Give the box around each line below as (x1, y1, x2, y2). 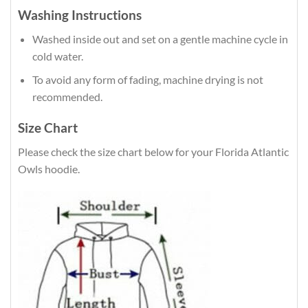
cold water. (32, 49, 83, 63)
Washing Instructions (18, 7, 142, 23)
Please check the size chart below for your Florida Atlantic (18, 144, 289, 158)
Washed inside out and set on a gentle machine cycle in (32, 32, 288, 45)
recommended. (32, 90, 102, 104)
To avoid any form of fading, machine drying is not (32, 73, 263, 87)
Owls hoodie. (18, 162, 80, 175)
